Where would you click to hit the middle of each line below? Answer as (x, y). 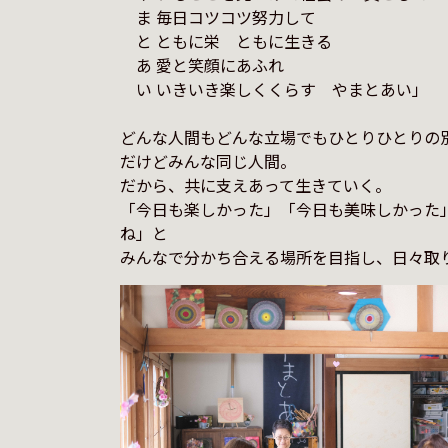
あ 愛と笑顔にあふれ (201, 65)
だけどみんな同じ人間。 (207, 161)
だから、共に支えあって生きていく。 (255, 185)
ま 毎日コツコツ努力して (217, 17)
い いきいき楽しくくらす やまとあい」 (273, 89)
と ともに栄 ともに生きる (225, 41)
